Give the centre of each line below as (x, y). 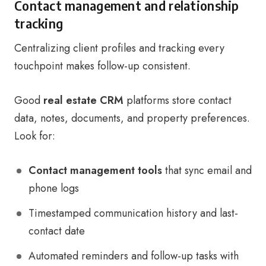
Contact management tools (95, 170)
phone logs (54, 188)
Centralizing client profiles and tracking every (119, 48)
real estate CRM (83, 100)
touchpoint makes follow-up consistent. (102, 66)
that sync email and (207, 170)
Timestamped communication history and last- (133, 213)
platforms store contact (178, 100)
